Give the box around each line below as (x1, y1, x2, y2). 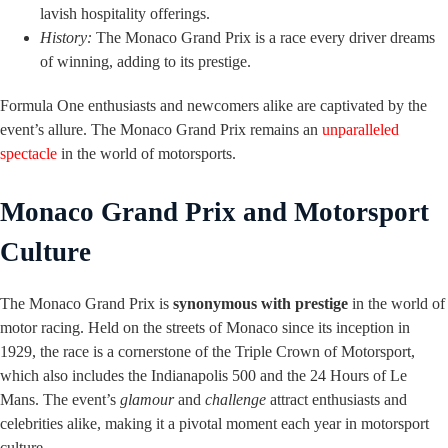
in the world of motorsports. (57, 144, 236, 162)
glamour (120, 390, 174, 408)
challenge (205, 390, 266, 408)
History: (40, 28, 92, 46)
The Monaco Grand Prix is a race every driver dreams (92, 28, 435, 46)
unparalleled (322, 120, 399, 138)
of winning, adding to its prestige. (40, 52, 251, 70)
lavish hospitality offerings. (40, 4, 210, 22)
